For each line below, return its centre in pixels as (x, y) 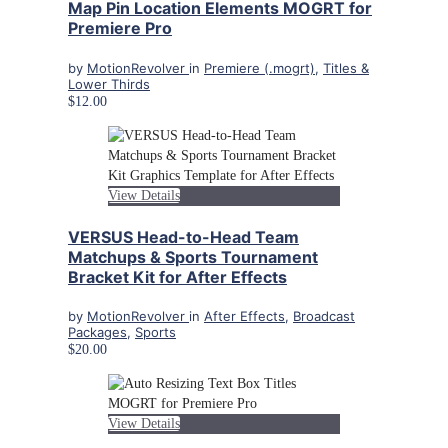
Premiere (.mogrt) (259, 67)
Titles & (346, 67)
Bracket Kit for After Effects (177, 276)
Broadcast (324, 316)
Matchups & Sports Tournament (193, 256)
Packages (97, 332)
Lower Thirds (109, 83)
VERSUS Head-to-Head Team (183, 236)
